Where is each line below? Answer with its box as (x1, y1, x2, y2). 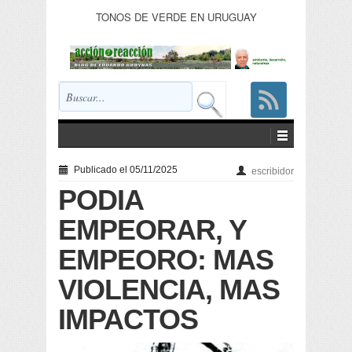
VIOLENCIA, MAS (58, 273, 280, 306)
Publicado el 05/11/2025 (71, 164, 178, 175)
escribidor (251, 166, 294, 177)
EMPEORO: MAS (58, 244, 273, 276)
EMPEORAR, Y (58, 214, 246, 246)
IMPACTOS (58, 303, 198, 335)
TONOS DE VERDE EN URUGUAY (95, 9, 257, 24)
